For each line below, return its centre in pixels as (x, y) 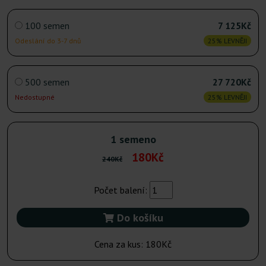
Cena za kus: (120, 244)
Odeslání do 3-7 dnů (48, 41)
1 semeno (133, 140)
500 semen (47, 82)
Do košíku (138, 218)
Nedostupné (35, 97)
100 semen (47, 26)
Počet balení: (121, 190)
